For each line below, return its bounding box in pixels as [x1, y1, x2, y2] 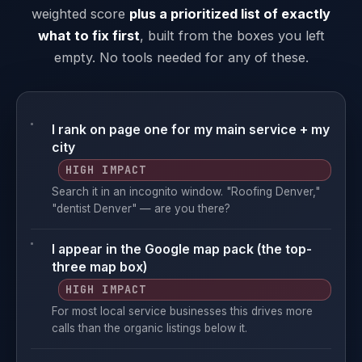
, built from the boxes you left [139, 27, 325, 44]
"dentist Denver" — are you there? [52, 202, 230, 215]
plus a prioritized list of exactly [129, 6, 330, 22]
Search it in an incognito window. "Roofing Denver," [52, 185, 320, 198]
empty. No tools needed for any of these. [53, 49, 309, 65]
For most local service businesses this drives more [52, 305, 313, 318]
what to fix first [37, 27, 140, 44]
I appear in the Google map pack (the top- [52, 242, 312, 257]
